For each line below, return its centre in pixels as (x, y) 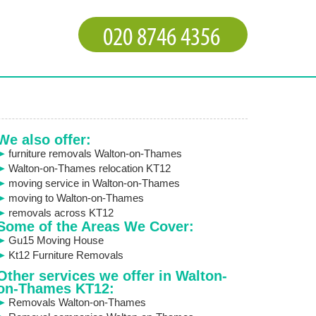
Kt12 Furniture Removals (66, 255)
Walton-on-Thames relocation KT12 (89, 168)
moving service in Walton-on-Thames (94, 183)
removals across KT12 (61, 213)
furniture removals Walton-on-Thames (95, 153)
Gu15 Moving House (56, 240)
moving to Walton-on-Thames (76, 198)
